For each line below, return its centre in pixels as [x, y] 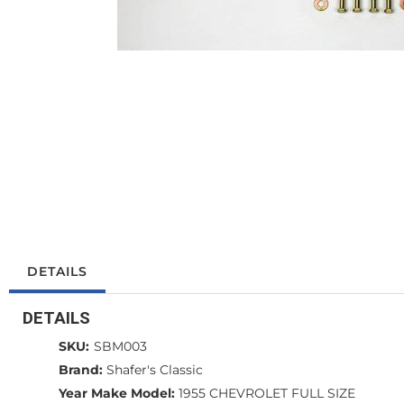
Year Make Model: [117, 393]
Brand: [81, 370]
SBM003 [120, 346]
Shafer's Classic [155, 370]
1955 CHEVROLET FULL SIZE [267, 393]
